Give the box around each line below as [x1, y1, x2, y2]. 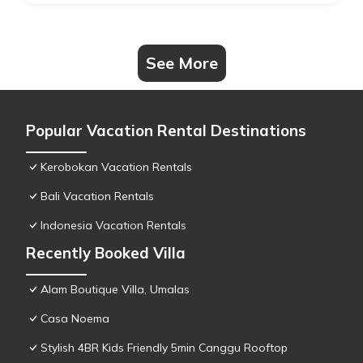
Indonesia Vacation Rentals [41, 218, 186, 233]
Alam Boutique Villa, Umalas [41, 282, 190, 297]
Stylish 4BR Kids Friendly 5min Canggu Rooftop [41, 340, 288, 356]
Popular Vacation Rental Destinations [26, 121, 306, 141]
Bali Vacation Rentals [41, 189, 154, 204]
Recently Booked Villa [26, 243, 186, 263]
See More [145, 53, 218, 74]
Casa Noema [41, 311, 109, 327]
